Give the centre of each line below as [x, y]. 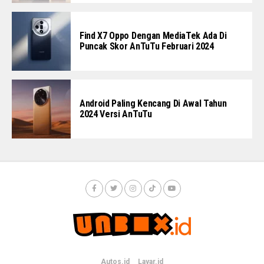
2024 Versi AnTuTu [116, 114]
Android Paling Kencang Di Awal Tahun [153, 103]
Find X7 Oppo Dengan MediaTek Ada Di [153, 35]
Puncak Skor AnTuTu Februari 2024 [147, 46]
